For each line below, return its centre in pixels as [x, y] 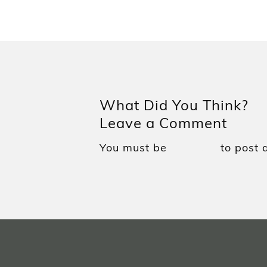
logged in [194, 148]
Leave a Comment [163, 123]
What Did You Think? [174, 105]
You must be [135, 148]
